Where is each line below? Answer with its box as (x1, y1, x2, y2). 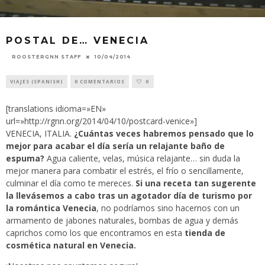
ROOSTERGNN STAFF (12, 54, 81, 60)
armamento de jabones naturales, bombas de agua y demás (6, 215, 238, 227)
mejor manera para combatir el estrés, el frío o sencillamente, (6, 165, 244, 177)
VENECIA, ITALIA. (6, 128, 72, 140)
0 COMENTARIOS (75, 78, 125, 85)
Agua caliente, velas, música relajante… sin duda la (44, 153, 240, 164)
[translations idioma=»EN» (6, 103, 106, 115)
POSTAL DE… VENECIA (6, 35, 149, 47)
